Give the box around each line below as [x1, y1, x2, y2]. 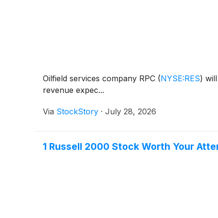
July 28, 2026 [105, 106, 156, 116]
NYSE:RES [161, 73, 200, 83]
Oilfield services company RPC [43, 73, 158, 83]
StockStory [56, 106, 98, 116]
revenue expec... [43, 85, 104, 95]
